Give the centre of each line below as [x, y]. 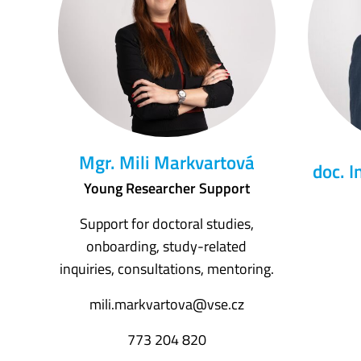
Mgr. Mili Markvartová [166, 163]
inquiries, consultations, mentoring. [166, 268]
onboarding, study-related [167, 246]
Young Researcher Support [166, 188]
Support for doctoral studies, [166, 223]
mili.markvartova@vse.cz [166, 304]
